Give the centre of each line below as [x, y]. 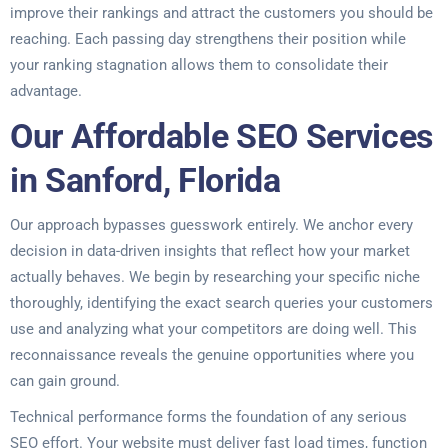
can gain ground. [65, 381]
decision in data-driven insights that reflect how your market [210, 251]
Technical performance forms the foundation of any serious [208, 417]
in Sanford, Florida [145, 180]
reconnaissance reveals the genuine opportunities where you [212, 355]
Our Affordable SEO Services [221, 136]
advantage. [46, 91]
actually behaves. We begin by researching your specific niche [215, 277]
